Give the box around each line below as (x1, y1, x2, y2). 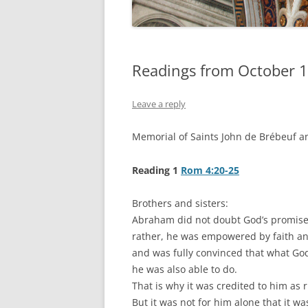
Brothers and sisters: (132, 197, 228, 210)
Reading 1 (132, 164, 181, 177)
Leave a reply (132, 98, 186, 111)
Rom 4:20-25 (181, 164, 239, 177)
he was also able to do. (132, 263, 237, 276)
